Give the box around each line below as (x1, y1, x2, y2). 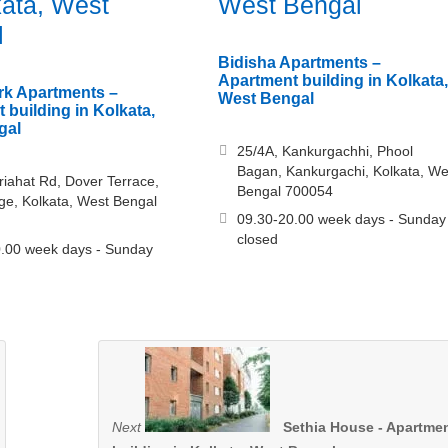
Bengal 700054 (236, 183, 333, 200)
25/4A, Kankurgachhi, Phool (236, 143, 413, 160)
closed (236, 231, 278, 248)
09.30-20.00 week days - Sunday (236, 211, 446, 228)
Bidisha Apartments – (217, 54, 381, 72)
